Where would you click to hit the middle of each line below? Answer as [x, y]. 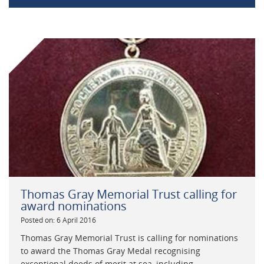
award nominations [74, 206]
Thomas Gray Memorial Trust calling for [129, 194]
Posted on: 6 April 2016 [58, 220]
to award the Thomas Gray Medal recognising [110, 251]
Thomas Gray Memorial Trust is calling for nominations [129, 238]
